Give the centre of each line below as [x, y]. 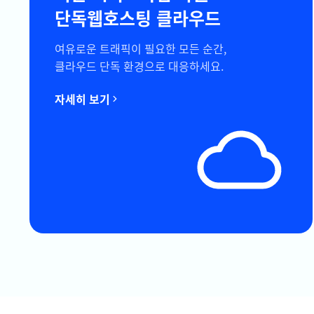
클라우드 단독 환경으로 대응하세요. [139, 66]
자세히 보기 [82, 99]
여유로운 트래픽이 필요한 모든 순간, [141, 48]
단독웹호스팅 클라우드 [138, 18]
